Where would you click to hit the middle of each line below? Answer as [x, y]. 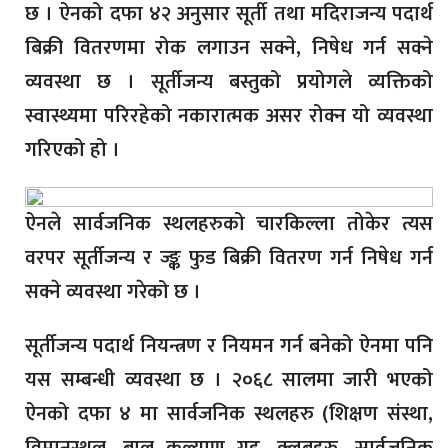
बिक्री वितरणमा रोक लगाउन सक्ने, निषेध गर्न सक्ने [229, 48]
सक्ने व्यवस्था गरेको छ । [115, 292]
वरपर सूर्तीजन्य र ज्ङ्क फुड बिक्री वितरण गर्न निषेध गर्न [229, 258]
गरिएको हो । [75, 150]
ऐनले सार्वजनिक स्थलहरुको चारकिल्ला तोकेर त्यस [229, 224]
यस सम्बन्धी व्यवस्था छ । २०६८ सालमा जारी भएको [229, 380]
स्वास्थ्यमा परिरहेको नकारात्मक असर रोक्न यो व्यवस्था [229, 116]
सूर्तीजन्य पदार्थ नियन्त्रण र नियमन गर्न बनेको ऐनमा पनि [229, 346]
